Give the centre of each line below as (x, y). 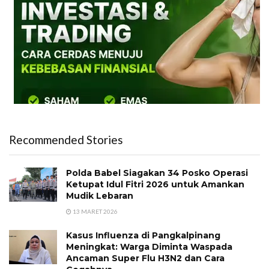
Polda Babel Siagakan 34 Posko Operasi (157, 173)
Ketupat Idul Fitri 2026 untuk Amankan (155, 184)
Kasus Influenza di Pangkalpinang (143, 235)
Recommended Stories (66, 139)
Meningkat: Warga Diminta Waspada (149, 246)
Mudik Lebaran (100, 195)
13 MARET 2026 (95, 211)
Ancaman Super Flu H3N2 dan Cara (145, 258)
